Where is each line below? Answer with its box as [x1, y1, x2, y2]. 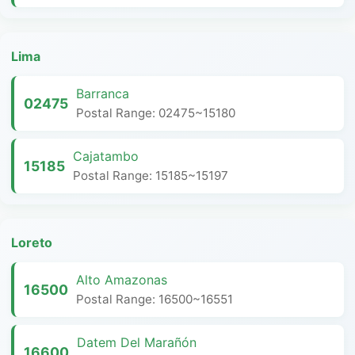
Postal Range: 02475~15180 [76, 105, 235, 120]
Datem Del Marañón [77, 334, 197, 350]
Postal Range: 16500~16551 [76, 292, 233, 307]
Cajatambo [73, 148, 139, 164]
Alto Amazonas [76, 272, 167, 288]
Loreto [11, 235, 52, 250]
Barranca [76, 86, 129, 101]
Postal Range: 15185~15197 [73, 168, 228, 183]
